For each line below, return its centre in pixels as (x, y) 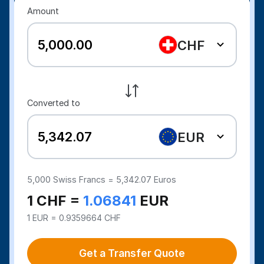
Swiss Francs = (85, 179)
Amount (43, 11)
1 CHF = (55, 201)
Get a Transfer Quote (132, 253)
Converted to (54, 103)
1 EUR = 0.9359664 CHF (74, 218)
